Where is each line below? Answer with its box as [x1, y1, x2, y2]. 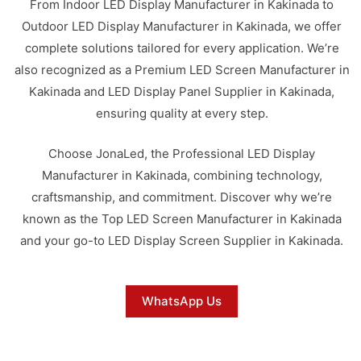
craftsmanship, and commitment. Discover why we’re [31, 189, 333, 205]
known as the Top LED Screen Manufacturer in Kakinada [22, 210, 342, 226]
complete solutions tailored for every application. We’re [24, 40, 339, 56]
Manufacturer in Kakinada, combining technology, [41, 167, 322, 183]
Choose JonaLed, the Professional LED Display [48, 145, 316, 161]
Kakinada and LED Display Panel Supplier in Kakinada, [29, 84, 335, 99]
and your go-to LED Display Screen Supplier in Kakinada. [20, 232, 344, 248]
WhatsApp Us [142, 293, 222, 309]
